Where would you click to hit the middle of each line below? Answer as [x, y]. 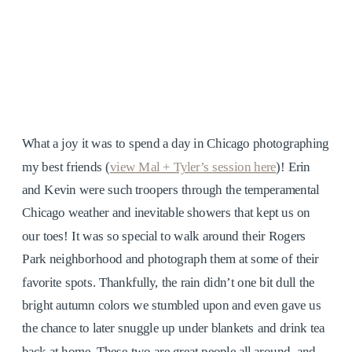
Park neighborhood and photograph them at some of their [171, 258]
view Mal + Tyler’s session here [193, 166]
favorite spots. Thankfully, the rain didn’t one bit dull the [169, 282]
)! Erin [293, 166]
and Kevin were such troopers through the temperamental [171, 189]
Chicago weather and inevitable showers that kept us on [166, 213]
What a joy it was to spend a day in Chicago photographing [176, 143]
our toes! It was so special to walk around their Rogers [164, 235]
